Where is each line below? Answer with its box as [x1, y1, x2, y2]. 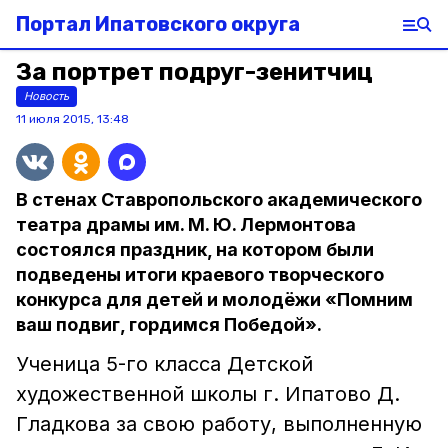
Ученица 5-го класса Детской [16, 352, 313, 376]
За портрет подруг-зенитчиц [16, 58, 373, 86]
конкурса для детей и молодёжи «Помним [16, 289, 413, 310]
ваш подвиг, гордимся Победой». [16, 314, 322, 335]
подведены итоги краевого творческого [16, 264, 384, 285]
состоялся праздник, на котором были [16, 239, 374, 260]
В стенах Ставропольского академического [16, 189, 422, 210]
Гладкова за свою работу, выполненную [16, 412, 422, 436]
